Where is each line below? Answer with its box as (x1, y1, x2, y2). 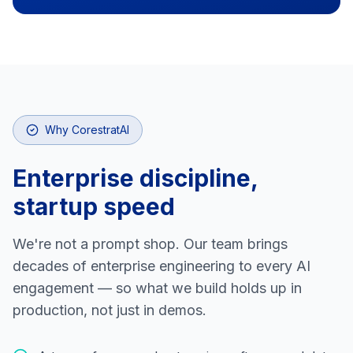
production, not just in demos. (13, 302, 206, 318)
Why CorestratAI (45, 123, 129, 136)
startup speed (13, 192, 175, 221)
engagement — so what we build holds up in (13, 280, 302, 296)
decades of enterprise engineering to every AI (13, 258, 310, 274)
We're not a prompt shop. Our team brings (13, 236, 288, 252)
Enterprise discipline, (13, 164, 258, 192)
